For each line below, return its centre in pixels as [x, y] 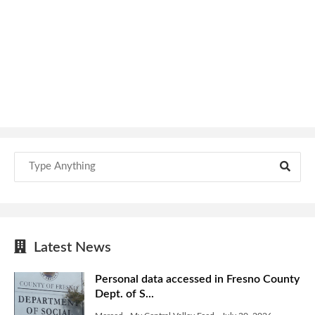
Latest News [69, 247]
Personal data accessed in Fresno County [197, 279]
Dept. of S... [124, 294]
